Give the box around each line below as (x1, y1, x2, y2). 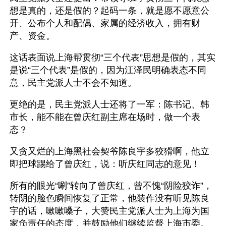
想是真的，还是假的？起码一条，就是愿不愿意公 (10, 6, 209, 16)
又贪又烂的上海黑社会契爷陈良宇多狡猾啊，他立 (10, 146, 209, 156)
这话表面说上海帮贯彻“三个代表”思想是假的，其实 (10, 52, 215, 63)
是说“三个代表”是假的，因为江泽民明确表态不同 (10, 65, 206, 75)
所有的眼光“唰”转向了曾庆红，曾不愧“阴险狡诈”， (10, 181, 212, 191)
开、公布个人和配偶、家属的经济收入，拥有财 (10, 18, 200, 28)
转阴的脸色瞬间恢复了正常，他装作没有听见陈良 (10, 193, 209, 203)
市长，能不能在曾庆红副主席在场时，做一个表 (10, 112, 200, 122)
